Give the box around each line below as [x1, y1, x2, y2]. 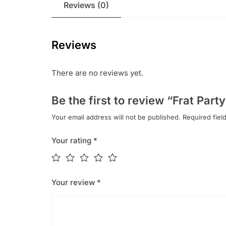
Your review [51, 178, 97, 188]
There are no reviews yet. [51, 68, 143, 78]
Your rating [51, 136, 93, 146]
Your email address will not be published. [51, 113, 181, 122]
